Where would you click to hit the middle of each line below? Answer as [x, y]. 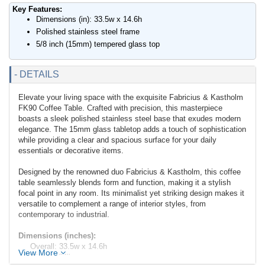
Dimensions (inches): [57, 236]
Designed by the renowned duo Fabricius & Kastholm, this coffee [130, 172]
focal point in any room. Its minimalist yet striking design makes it [131, 193]
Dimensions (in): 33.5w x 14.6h [89, 20]
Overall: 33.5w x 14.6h [69, 247]
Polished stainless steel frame [88, 32]
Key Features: [37, 9]
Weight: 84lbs [54, 257]
